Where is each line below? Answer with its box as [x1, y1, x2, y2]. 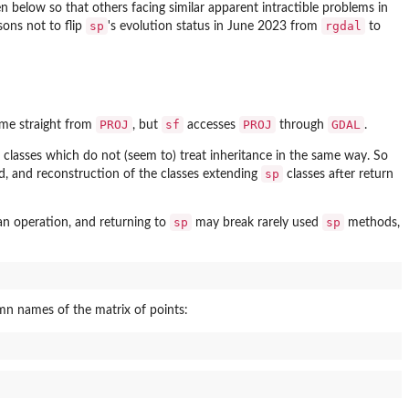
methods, [344, 216, 400, 230]
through [276, 119, 328, 132]
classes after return [283, 168, 393, 182]
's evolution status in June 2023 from [108, 19, 321, 33]
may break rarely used [192, 216, 322, 230]
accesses [184, 119, 239, 132]
